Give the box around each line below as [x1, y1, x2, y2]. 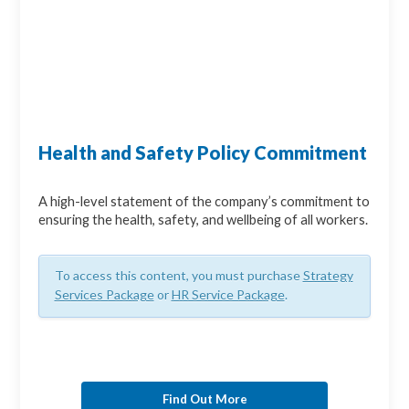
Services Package [54, 287, 154, 303]
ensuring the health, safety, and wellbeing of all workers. [38, 212, 369, 228]
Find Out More [162, 391, 247, 406]
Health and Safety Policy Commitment [38, 142, 368, 164]
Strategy [302, 267, 353, 284]
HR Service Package [171, 287, 285, 303]
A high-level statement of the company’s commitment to [38, 194, 371, 210]
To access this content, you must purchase [54, 267, 303, 284]
